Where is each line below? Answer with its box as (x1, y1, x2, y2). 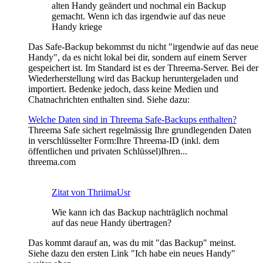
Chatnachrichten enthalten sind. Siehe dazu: (28, 95, 190, 105)
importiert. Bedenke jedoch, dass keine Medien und (28, 84, 218, 95)
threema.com (28, 157, 76, 167)
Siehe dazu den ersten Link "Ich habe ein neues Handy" (28, 248, 235, 259)
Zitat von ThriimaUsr (52, 187, 130, 198)
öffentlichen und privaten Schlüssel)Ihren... (28, 146, 187, 157)
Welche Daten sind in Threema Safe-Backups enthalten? (28, 114, 237, 125)
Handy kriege (52, 22, 102, 32)
